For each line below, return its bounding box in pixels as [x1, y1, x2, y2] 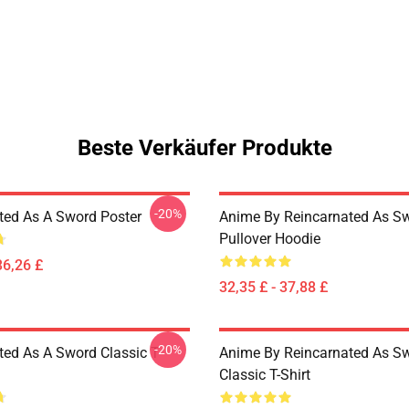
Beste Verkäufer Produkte [77, 135, 332, 161]
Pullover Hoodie [219, 230, 320, 247]
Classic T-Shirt [219, 366, 310, 383]
